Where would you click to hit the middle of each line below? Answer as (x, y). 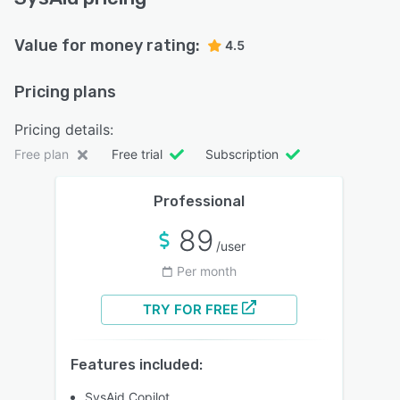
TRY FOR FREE (190, 310)
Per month (206, 271)
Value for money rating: (107, 46)
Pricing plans (65, 92)
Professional (199, 202)
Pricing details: (64, 130)
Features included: (137, 365)
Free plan (42, 154)
